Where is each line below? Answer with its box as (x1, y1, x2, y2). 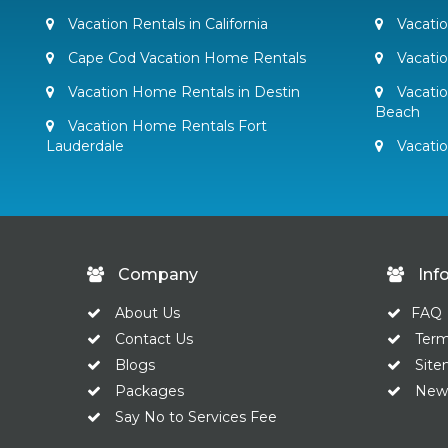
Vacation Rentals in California (64, 15, 268, 33)
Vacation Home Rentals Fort (64, 117, 267, 135)
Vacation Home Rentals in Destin (64, 83, 300, 101)
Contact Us (115, 330, 193, 348)
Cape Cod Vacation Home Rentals (64, 49, 306, 67)
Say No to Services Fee (115, 408, 277, 426)
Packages (115, 382, 184, 400)
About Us (111, 304, 180, 322)
